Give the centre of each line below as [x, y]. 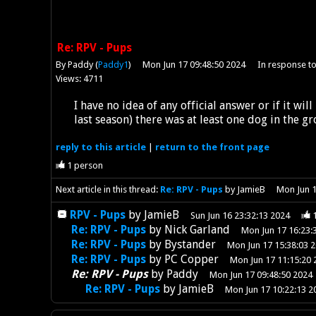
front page [245, 147]
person [88, 166]
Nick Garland [197, 229]
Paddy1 [114, 64]
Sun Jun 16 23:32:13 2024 [240, 215]
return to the [188, 147]
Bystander [190, 244]
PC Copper [191, 259]
